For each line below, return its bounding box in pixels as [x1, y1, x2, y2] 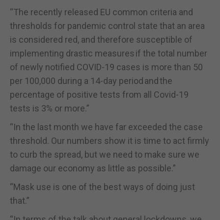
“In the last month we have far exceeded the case [10, 121, 203, 132]
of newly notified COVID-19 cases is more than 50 [10, 61, 203, 72]
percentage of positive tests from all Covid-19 [10, 89, 189, 100]
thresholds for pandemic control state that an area [10, 20, 205, 31]
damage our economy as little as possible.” [10, 163, 176, 173]
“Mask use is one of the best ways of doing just [10, 181, 195, 192]
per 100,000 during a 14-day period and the [10, 75, 172, 86]
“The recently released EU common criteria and [10, 6, 193, 17]
